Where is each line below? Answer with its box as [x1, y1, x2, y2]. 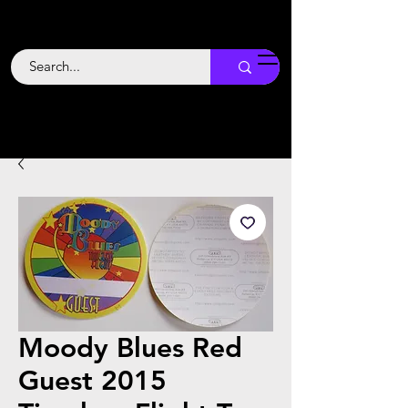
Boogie [56, 76, 132, 104]
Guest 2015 [18, 364, 167, 397]
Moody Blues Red [18, 331, 242, 364]
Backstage [56, 49, 164, 76]
